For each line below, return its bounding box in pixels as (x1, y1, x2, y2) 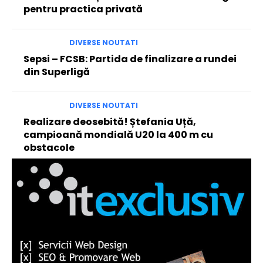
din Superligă (23, 65, 90, 79)
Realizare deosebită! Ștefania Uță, (23, 114, 196, 129)
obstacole (23, 140, 75, 154)
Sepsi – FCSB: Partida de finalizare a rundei (23, 52, 237, 66)
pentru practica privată (23, 2, 143, 16)
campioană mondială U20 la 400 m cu (23, 127, 213, 141)
